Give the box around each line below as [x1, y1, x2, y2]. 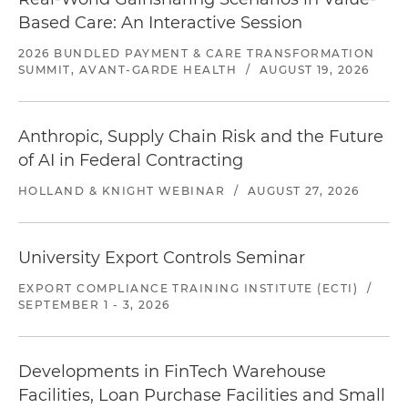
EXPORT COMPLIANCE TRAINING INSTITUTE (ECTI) [18, 281, 359, 295]
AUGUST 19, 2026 [259, 63, 370, 76]
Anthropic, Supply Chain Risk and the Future [18, 127, 383, 147]
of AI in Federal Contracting [18, 150, 243, 170]
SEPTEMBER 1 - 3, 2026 [18, 298, 170, 311]
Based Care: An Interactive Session [18, 13, 302, 33]
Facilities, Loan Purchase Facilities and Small [18, 385, 385, 405]
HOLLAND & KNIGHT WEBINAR [18, 184, 226, 198]
